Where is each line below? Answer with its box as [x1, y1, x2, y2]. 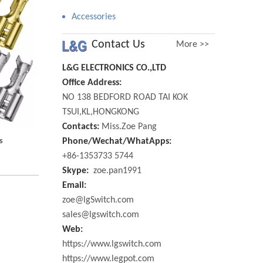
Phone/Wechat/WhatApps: [62, 137, 171, 146]
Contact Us [92, 39, 145, 50]
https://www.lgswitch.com [62, 240, 161, 249]
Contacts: [62, 122, 99, 131]
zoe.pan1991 [93, 166, 141, 176]
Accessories [72, 12, 116, 22]
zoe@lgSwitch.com [62, 195, 134, 205]
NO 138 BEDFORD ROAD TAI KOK [62, 93, 188, 102]
